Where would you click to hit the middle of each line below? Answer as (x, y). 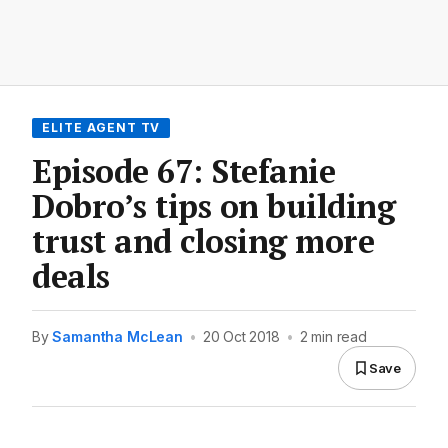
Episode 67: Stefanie (184, 171)
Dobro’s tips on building (214, 206)
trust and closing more (203, 241)
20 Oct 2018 (241, 337)
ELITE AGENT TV (101, 128)
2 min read (333, 337)
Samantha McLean (117, 337)
